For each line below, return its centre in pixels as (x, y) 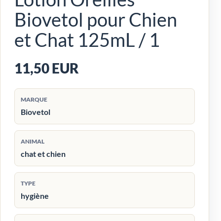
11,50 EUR (47, 69)
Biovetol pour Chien (96, 19)
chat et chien (43, 154)
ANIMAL (33, 142)
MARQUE (34, 100)
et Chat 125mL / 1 (87, 40)
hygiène (35, 196)
